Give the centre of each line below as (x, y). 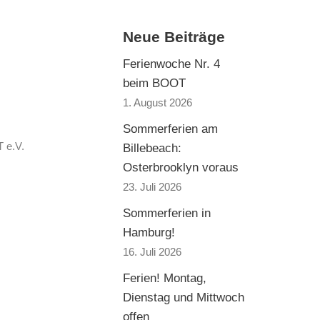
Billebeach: (152, 148)
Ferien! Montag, (165, 278)
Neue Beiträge (174, 37)
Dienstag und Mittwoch (184, 297)
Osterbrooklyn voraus (181, 167)
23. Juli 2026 (152, 187)
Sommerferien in (167, 213)
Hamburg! (149, 232)
